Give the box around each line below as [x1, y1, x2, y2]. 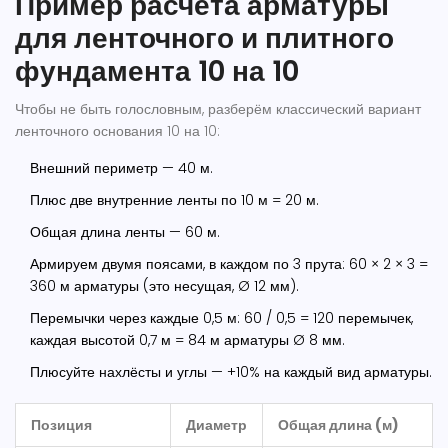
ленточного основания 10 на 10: [15, 121, 220, 142]
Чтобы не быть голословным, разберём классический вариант [15, 99, 421, 120]
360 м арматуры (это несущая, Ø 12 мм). [30, 276, 299, 297]
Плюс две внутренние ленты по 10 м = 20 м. [30, 190, 319, 211]
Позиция [31, 415, 92, 436]
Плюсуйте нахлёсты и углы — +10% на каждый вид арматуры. [30, 362, 432, 383]
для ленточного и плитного [15, 19, 394, 59]
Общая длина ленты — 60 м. [30, 222, 220, 243]
